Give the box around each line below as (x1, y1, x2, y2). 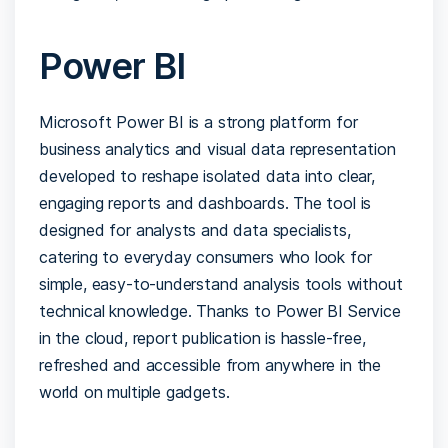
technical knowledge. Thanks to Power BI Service (39, 300, 401, 321)
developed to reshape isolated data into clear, (39, 165, 375, 186)
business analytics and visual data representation (39, 138, 396, 159)
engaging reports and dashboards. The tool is (39, 192, 372, 213)
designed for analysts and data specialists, (39, 219, 351, 240)
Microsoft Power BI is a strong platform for (39, 111, 358, 132)
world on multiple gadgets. (39, 381, 230, 402)
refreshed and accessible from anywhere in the (39, 354, 382, 375)
